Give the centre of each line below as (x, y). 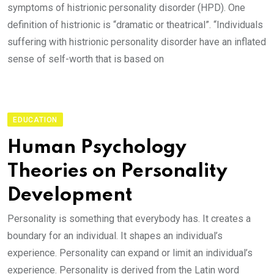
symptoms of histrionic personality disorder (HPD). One (126, 8)
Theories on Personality (117, 172)
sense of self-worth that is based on (86, 59)
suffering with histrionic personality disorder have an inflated (137, 42)
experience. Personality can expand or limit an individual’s (130, 253)
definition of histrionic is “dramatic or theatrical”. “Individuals (135, 25)
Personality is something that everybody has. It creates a (129, 219)
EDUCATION (35, 120)
